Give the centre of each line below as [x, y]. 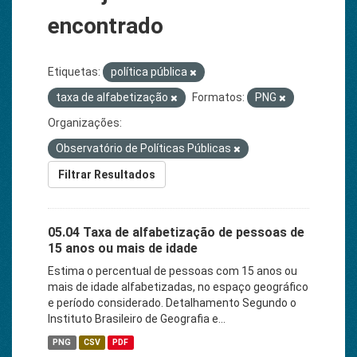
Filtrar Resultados [107, 175]
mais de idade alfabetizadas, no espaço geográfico [178, 287]
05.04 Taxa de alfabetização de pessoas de [176, 232]
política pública [150, 72]
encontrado [106, 26]
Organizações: [85, 123]
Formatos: [218, 97]
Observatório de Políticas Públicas [145, 148]
